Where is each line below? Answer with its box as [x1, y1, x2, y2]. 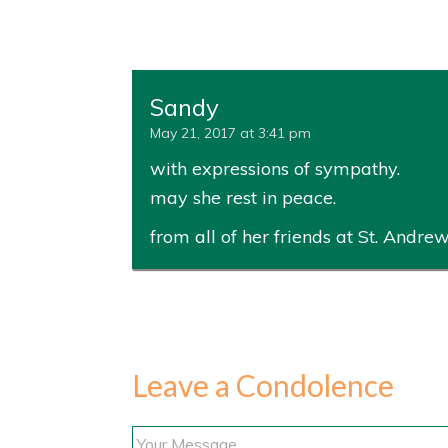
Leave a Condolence [132, 367, 394, 403]
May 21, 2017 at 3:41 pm [150, 124, 311, 142]
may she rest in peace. [150, 186, 336, 209]
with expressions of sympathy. [150, 157, 400, 180]
